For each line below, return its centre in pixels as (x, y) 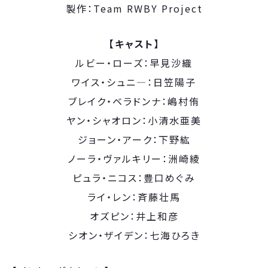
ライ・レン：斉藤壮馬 (134, 197)
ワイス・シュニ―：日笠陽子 (134, 82)
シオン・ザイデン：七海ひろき (134, 235)
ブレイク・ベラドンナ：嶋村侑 (134, 101)
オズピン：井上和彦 (134, 216)
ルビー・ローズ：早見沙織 (134, 63)
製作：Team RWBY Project (134, 8)
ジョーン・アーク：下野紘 (134, 139)
